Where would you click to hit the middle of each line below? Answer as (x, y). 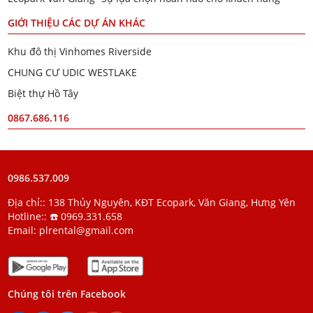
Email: (24, 230)
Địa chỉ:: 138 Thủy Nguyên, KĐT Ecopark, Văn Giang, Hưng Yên (152, 202)
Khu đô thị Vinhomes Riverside (80, 51)
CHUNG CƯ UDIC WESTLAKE (73, 72)
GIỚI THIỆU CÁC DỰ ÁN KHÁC (77, 22)
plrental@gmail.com (87, 230)
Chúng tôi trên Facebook (67, 293)
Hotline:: (29, 216)
